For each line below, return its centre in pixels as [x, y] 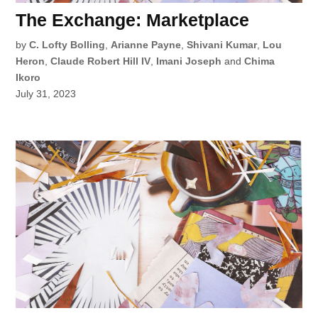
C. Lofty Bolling [67, 44]
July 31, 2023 [46, 93]
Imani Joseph [189, 61]
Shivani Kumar [222, 44]
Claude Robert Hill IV [101, 61]
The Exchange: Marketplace [133, 20]
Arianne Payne [146, 44]
